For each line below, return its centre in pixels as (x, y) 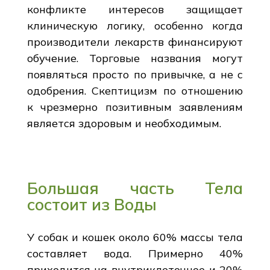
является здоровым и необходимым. (124, 123)
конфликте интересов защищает (135, 9)
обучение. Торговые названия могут (135, 58)
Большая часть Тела (135, 188)
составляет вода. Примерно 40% (135, 253)
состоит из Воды (92, 204)
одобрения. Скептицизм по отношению (135, 90)
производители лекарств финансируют (135, 42)
